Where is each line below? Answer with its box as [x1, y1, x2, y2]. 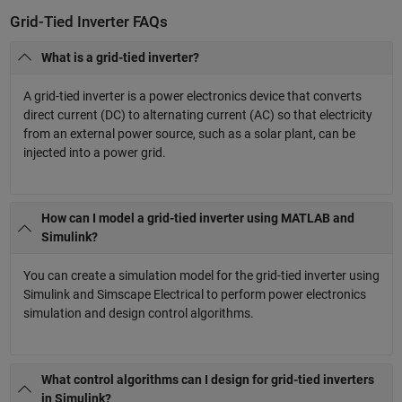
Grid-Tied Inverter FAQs [9, 13, 168, 31]
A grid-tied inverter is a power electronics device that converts [22, 88, 362, 103]
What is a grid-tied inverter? [41, 49, 199, 65]
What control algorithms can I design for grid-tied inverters [41, 372, 374, 388]
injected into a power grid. [22, 144, 166, 160]
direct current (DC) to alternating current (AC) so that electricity [22, 107, 372, 122]
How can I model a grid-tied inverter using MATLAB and [41, 211, 354, 226]
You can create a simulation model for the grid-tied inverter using [22, 268, 380, 284]
